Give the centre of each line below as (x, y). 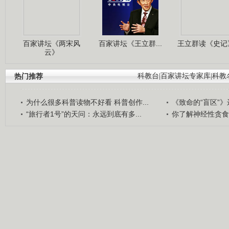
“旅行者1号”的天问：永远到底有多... (84, 114)
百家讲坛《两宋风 (52, 43)
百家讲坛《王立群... (130, 43)
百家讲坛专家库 (186, 76)
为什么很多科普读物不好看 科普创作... (87, 102)
